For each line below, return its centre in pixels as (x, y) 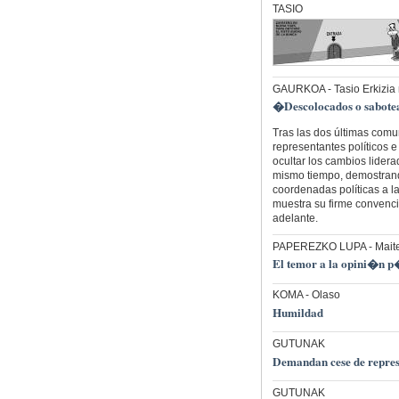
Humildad (297, 312)
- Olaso (321, 295)
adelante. (295, 219)
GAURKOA (298, 89)
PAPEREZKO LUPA (319, 246)
